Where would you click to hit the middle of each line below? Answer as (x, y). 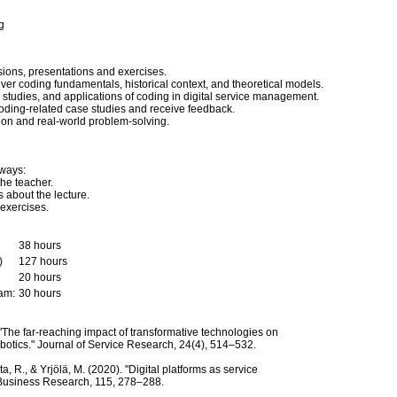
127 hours (43, 261)
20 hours (40, 277)
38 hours (40, 245)
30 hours (40, 293)
